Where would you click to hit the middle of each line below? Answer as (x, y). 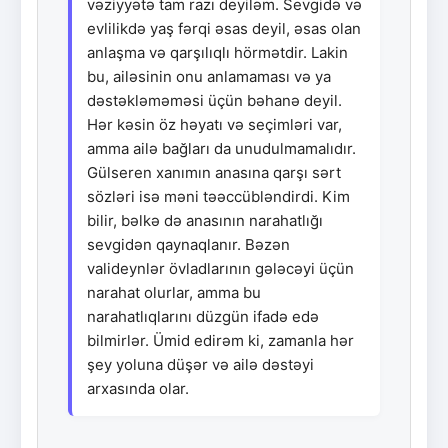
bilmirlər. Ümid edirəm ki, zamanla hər (220, 340)
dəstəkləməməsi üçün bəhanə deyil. (214, 100)
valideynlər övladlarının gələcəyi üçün (220, 268)
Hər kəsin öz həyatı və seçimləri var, (214, 124)
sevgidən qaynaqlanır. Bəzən (188, 244)
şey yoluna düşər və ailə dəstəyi (200, 364)
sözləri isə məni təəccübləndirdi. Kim (218, 196)
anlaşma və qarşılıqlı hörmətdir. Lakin (217, 52)
